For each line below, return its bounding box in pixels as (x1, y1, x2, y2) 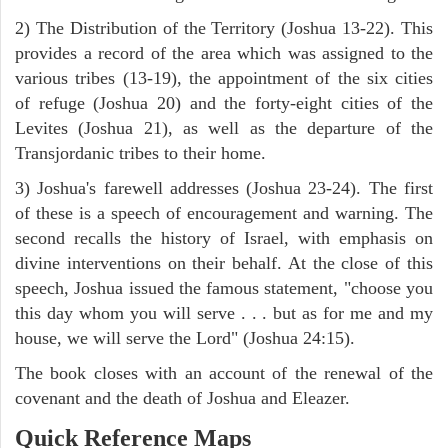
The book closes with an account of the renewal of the (15, 362, 433, 383)
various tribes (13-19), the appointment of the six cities (15, 67, 433, 88)
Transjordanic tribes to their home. (15, 142, 266, 163)
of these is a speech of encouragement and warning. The (15, 202, 433, 223)
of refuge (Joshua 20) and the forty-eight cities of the (15, 92, 433, 113)
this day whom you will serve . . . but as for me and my (15, 302, 433, 323)
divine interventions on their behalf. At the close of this (15, 252, 433, 273)
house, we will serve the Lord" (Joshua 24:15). (15, 327, 355, 348)
